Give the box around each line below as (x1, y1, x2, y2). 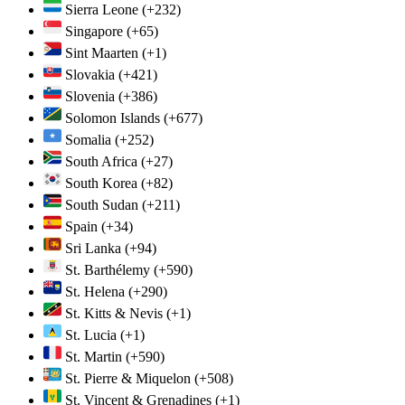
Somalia (65, 131, 111, 147)
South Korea (65, 174, 137, 191)
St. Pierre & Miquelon (65, 370, 191, 386)
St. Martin (65, 348, 122, 364)
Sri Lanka (65, 240, 121, 256)
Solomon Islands (65, 109, 160, 126)
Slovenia (65, 88, 115, 104)
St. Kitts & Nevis (65, 305, 163, 321)
